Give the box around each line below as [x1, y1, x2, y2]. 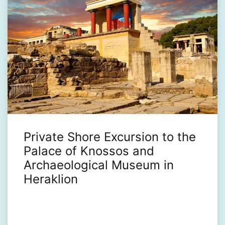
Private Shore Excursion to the [24, 129, 196, 144]
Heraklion [24, 171, 78, 186]
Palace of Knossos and [24, 143, 154, 158]
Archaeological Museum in [24, 157, 174, 172]
